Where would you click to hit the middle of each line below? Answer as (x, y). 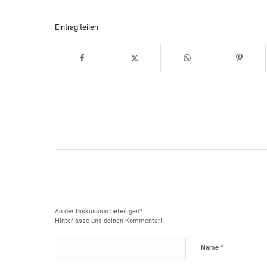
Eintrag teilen (77, 27)
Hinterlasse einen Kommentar (158, 194)
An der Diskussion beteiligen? (99, 211)
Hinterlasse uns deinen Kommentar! (108, 221)
